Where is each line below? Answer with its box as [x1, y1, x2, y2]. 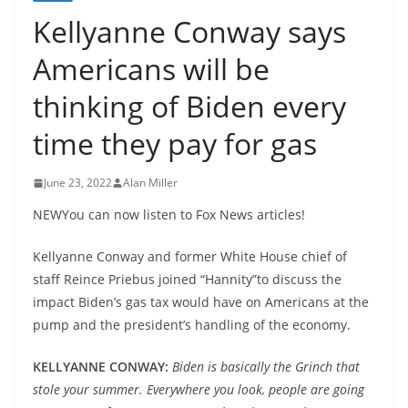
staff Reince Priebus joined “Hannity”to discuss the [33, 270, 342, 288]
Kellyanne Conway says [33, 12, 346, 51]
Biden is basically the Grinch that [172, 358, 360, 375]
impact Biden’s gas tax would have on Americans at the [33, 293, 369, 311]
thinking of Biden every [33, 87, 346, 126]
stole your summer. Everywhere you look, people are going [33, 381, 364, 398]
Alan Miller [123, 175, 178, 190]
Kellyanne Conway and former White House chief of [33, 248, 347, 265]
